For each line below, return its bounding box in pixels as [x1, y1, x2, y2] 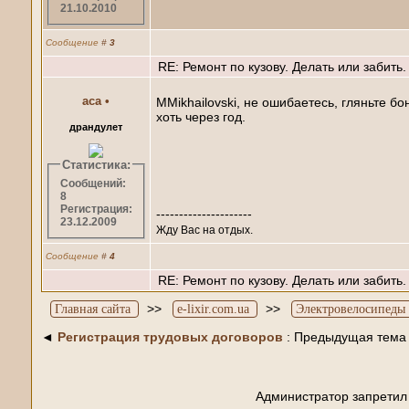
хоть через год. [155, 109, 246, 124]
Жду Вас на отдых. [155, 223, 253, 236]
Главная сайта [54, 301, 131, 316]
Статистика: [61, 157, 131, 172]
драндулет [69, 121, 123, 132]
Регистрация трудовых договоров [57, 329, 283, 344]
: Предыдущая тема [282, 329, 406, 344]
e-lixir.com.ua [176, 301, 249, 316]
